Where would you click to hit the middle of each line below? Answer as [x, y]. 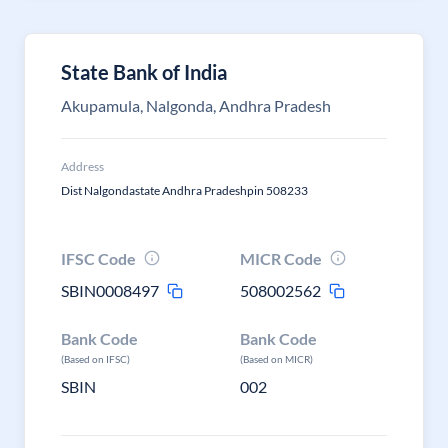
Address [82, 166]
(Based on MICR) [277, 359]
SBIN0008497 [110, 290]
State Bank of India [144, 72]
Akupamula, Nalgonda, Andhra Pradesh [196, 105]
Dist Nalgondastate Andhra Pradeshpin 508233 [184, 190]
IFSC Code [98, 258]
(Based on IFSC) [95, 359]
